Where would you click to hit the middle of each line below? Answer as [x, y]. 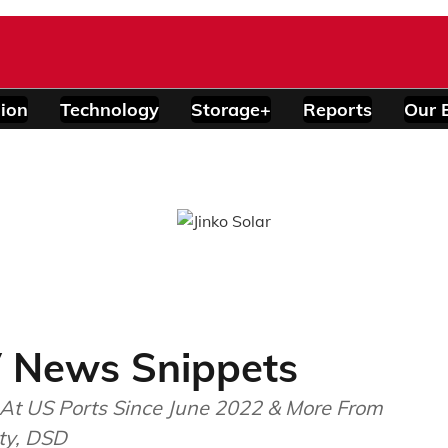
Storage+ [231, 109]
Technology [109, 109]
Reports [337, 109]
